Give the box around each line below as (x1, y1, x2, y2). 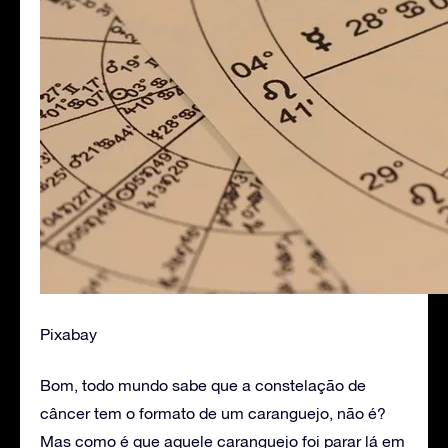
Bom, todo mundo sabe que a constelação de (40, 375, 366, 394)
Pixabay (40, 324, 97, 343)
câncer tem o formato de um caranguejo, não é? (40, 403, 386, 422)
